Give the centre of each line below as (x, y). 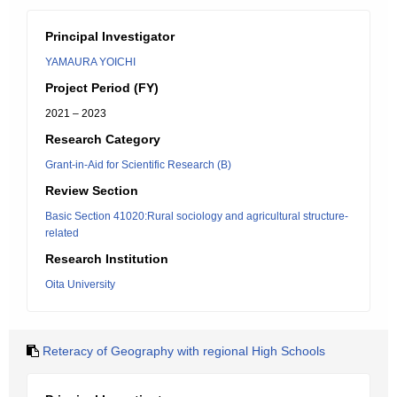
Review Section (92, 191)
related (62, 233)
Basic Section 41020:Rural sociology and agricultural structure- (197, 216)
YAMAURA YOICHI (90, 62)
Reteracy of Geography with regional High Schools (184, 351)
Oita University (80, 284)
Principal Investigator (110, 36)
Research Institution (107, 259)
